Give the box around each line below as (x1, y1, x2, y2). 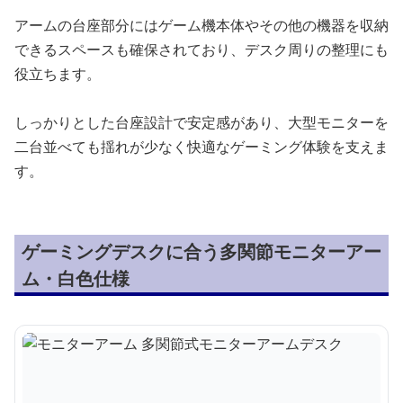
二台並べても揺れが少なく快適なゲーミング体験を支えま (14, 136, 389, 157)
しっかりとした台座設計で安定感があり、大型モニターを (14, 112, 389, 132)
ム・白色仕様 (22, 265, 130, 291)
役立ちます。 (14, 63, 101, 84)
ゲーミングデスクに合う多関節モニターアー (22, 238, 381, 264)
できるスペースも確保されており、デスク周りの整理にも (14, 39, 389, 59)
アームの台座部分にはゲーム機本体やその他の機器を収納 (14, 14, 389, 35)
